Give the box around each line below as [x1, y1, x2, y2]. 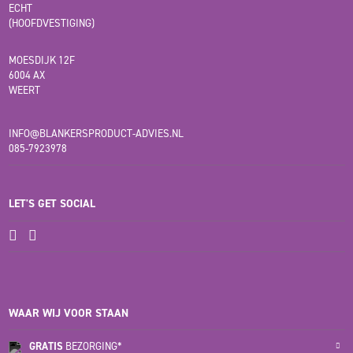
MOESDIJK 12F [8, 54, 75, 68]
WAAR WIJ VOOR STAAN [8, 305, 128, 321]
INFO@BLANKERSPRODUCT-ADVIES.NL [8, 127, 184, 141]
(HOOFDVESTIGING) [8, 17, 95, 31]
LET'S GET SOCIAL [8, 196, 95, 212]
